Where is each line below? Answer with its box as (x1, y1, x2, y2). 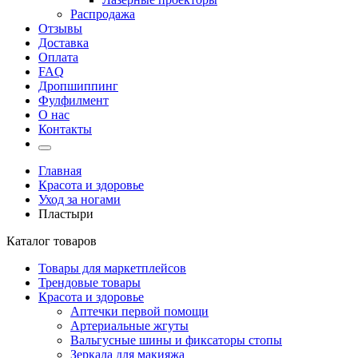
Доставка (38, 36, 89, 50)
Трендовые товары (38, 276, 141, 289)
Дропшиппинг (38, 79, 118, 93)
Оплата (38, 50, 78, 64)
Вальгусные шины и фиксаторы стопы (70, 333, 282, 347)
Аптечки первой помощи (70, 304, 209, 318)
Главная (38, 164, 82, 177)
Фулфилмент (38, 93, 109, 107)
